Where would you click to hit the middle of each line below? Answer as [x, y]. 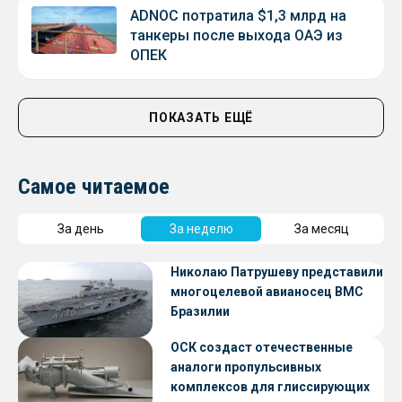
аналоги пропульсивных [246, 367]
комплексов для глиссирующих [270, 386]
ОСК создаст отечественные [262, 347]
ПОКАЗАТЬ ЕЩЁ [201, 117]
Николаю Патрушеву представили [277, 271]
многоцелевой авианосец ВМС [267, 291]
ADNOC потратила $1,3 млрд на [238, 15]
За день [81, 228]
